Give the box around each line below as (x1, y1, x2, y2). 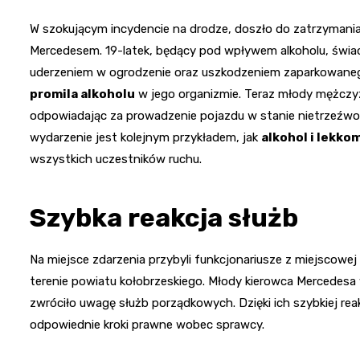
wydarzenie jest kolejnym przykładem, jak (30, 129, 261, 145)
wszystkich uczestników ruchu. (30, 151, 202, 166)
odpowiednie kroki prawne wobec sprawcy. (30, 317, 264, 332)
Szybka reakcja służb (30, 202, 298, 233)
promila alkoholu (30, 86, 135, 101)
